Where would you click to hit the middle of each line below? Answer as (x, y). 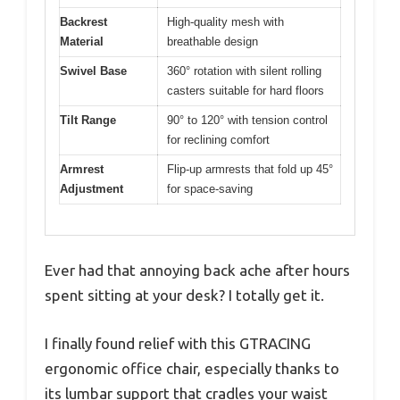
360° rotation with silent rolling (244, 71)
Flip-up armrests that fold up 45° (250, 169)
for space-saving (210, 188)
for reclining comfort (218, 139)
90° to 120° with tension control (247, 120)
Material (82, 41)
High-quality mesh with (225, 21)
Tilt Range (88, 120)
